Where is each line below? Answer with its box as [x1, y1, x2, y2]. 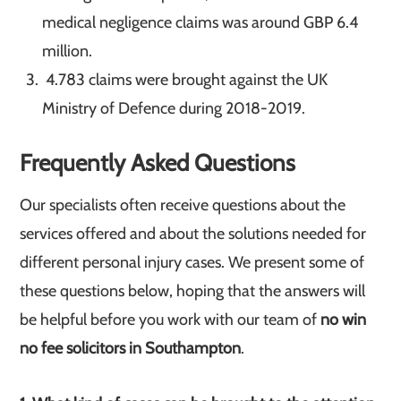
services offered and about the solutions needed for [20, 224, 367, 243]
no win [320, 310, 367, 329]
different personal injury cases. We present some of [20, 252, 365, 272]
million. [42, 41, 93, 61]
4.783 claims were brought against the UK [42, 70, 328, 90]
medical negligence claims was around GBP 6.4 [42, 13, 359, 32]
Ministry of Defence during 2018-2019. [42, 98, 306, 118]
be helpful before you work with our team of [20, 310, 321, 329]
